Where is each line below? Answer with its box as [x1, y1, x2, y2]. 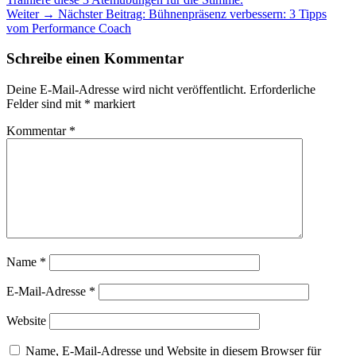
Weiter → [6, 6, 55, 21]
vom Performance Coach [6, 21, 131, 35]
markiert [91, 97, 135, 111]
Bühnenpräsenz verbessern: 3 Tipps [149, 6, 327, 21]
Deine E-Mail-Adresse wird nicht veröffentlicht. [6, 83, 246, 97]
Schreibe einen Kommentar [6, 50, 184, 68]
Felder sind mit [6, 97, 84, 111]
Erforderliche [250, 83, 315, 97]
